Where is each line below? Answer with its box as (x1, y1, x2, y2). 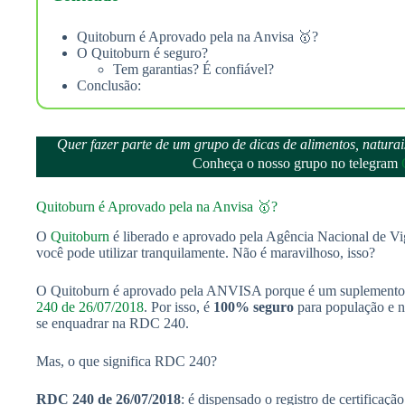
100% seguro (213, 298, 294, 315)
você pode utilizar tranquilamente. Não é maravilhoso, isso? (36, 244, 375, 260)
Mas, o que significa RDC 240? (36, 353, 217, 369)
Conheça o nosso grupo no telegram (193, 155, 401, 171)
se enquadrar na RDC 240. (36, 315, 189, 331)
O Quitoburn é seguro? (77, 44, 208, 61)
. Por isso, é (144, 298, 213, 315)
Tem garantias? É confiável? (113, 61, 274, 77)
